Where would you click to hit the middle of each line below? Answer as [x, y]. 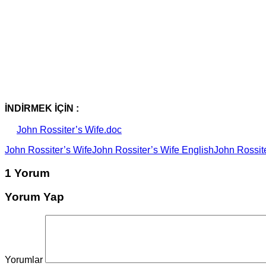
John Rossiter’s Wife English [153, 150]
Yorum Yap [34, 197]
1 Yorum [27, 173]
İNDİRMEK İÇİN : [42, 108]
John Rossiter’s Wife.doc [69, 129]
